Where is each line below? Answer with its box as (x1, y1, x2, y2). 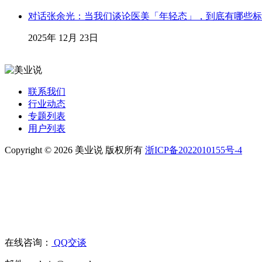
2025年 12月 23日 (28, 33, 98, 43)
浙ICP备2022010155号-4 (145, 145, 242, 156)
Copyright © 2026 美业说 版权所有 (5, 145, 145, 156)
